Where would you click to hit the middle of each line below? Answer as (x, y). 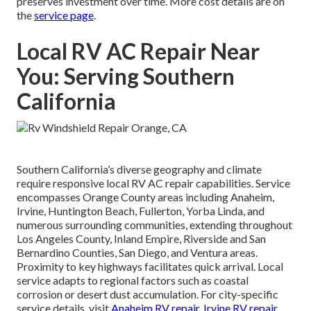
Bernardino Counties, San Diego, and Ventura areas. (137, 252)
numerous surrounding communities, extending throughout (154, 224)
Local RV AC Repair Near (138, 51)
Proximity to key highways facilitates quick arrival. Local (150, 266)
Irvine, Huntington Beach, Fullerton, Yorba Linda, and (141, 210)
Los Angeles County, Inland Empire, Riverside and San (141, 238)
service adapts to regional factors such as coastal (133, 280)
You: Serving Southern (126, 76)
